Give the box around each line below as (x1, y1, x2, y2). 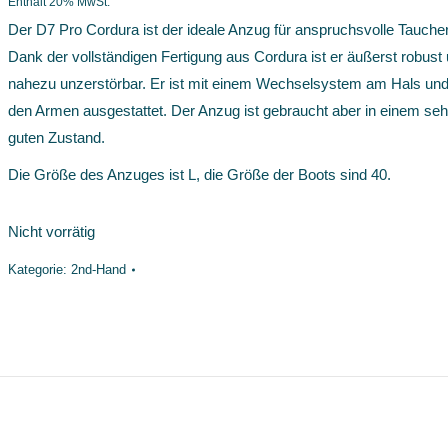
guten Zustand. (8, 129, 105, 146)
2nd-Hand (71, 262, 126, 277)
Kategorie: (8, 262, 71, 277)
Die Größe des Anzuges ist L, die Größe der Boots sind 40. (8, 166, 391, 183)
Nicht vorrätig (8, 223, 95, 240)
